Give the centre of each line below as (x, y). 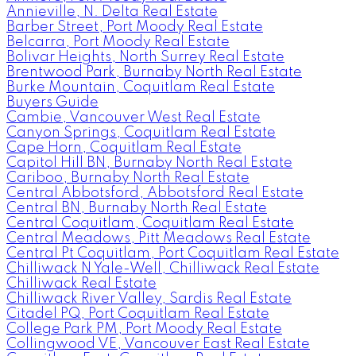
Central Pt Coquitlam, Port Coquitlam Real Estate (173, 254)
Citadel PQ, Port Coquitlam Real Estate (138, 314)
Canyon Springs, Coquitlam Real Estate (141, 133)
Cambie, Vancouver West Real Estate (133, 118)
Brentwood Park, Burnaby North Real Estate (154, 73)
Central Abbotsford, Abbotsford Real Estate (155, 193)
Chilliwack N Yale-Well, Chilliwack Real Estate (163, 269)
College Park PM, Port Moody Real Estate (144, 329)
